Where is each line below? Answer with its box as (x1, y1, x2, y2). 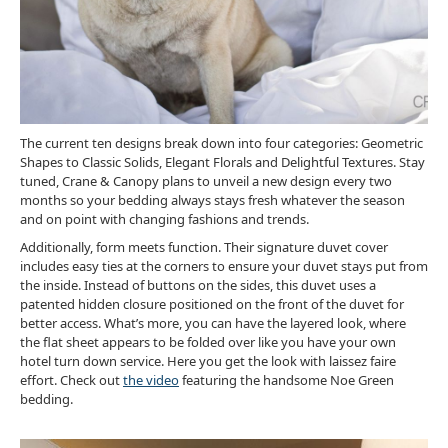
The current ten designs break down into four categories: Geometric (20, 133, 423, 152)
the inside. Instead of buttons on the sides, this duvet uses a (20, 276, 376, 295)
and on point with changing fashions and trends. (20, 209, 309, 228)
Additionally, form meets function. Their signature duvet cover (20, 238, 388, 257)
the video (123, 371, 179, 390)
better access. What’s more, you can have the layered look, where (20, 314, 406, 333)
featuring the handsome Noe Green (179, 371, 394, 390)
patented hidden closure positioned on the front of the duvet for (20, 295, 404, 314)
